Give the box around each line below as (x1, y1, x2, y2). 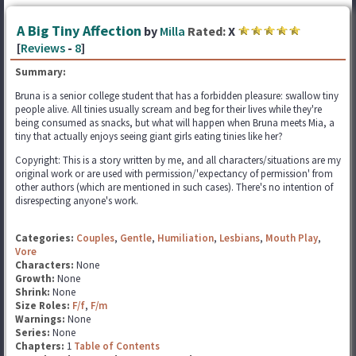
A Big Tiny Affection (17, 21, 141, 40)
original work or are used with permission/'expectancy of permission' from (15, 167, 333, 180)
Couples (76, 231, 114, 245)
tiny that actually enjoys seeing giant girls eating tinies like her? (15, 130, 283, 143)
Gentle (120, 231, 152, 245)
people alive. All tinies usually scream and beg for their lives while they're (15, 103, 322, 116)
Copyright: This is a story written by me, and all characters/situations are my (15, 153, 341, 167)
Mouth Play (265, 231, 318, 245)
